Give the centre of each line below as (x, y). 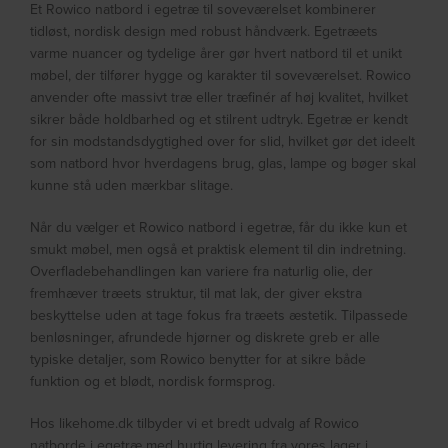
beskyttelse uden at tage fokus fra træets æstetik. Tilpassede (219, 315)
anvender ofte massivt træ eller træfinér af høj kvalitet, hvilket (219, 97)
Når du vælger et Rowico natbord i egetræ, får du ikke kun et (219, 227)
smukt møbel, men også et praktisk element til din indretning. (218, 249)
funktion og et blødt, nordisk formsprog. (153, 381)
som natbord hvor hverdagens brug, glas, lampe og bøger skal (223, 163)
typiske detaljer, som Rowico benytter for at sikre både (198, 359)
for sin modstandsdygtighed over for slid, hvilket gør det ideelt (223, 141)
